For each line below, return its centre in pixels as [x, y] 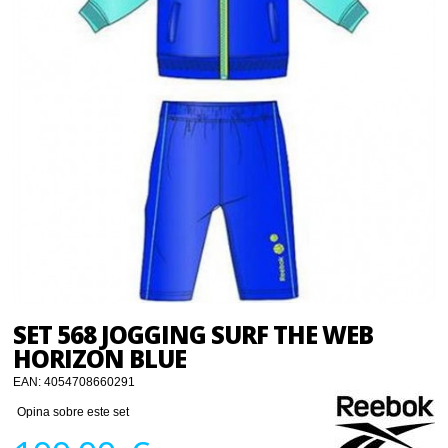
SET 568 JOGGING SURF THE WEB [193, 335]
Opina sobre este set [73, 412]
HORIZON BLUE [100, 359]
